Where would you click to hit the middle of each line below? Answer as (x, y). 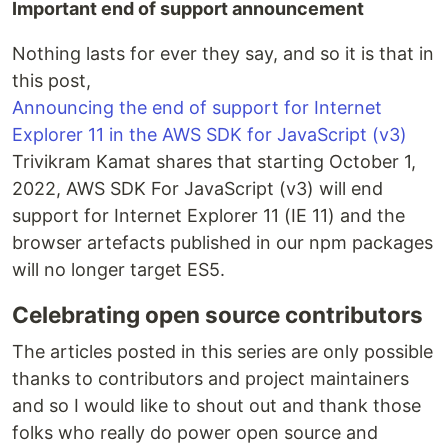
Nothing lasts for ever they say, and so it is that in (223, 53)
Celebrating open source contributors (217, 314)
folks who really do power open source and (195, 432)
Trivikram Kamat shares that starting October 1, (214, 161)
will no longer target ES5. (118, 269)
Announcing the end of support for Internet (197, 107)
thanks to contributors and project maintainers (210, 378)
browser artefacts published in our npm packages (222, 242)
